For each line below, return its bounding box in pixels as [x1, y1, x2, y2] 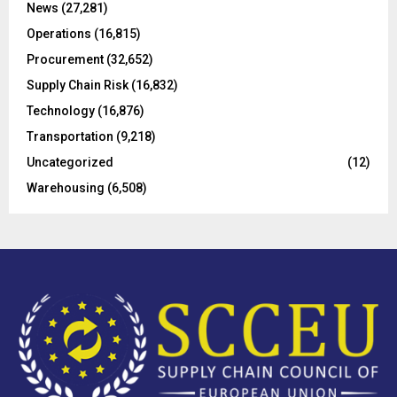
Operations [27, 26, 91, 41]
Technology [27, 103, 95, 118]
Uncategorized [27, 154, 113, 169]
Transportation [27, 128, 113, 144]
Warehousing [27, 180, 105, 195]
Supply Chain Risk [27, 77, 128, 92]
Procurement [27, 51, 104, 66]
